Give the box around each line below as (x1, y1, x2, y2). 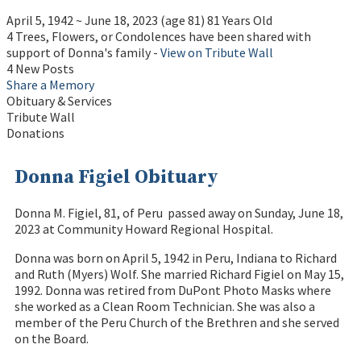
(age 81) (158, 11, 205, 28)
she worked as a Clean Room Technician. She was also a (15, 298, 315, 315)
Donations (6, 124, 64, 141)
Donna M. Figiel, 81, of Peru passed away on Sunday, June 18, (15, 205, 343, 222)
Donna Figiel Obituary (15, 164, 218, 189)
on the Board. (15, 330, 89, 347)
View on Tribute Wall (160, 44, 273, 60)
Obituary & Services (6, 92, 112, 109)
